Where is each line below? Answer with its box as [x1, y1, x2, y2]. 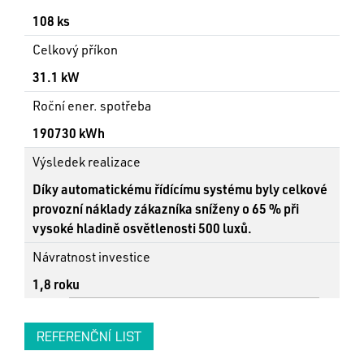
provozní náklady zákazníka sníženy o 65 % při [32, 200, 299, 217]
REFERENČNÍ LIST [37, 329, 141, 344]
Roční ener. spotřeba [32, 97, 151, 114]
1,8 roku [32, 275, 80, 292]
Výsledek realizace [32, 153, 141, 170]
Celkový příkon [32, 41, 118, 58]
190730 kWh [32, 124, 105, 141]
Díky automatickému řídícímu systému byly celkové [32, 180, 327, 197]
